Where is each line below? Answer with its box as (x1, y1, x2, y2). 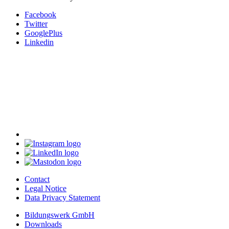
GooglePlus (25, 29, 62, 38)
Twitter (25, 19, 48, 29)
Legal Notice (25, 184, 66, 193)
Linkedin (25, 38, 54, 47)
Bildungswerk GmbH (25, 211, 95, 220)
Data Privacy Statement (25, 193, 100, 202)
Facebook (25, 10, 56, 19)
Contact (25, 175, 50, 184)
